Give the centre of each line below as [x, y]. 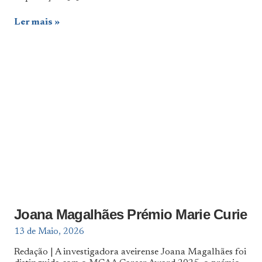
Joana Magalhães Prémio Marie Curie [131, 214]
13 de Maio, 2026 [49, 232]
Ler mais [33, 22]
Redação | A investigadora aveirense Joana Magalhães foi [130, 252]
